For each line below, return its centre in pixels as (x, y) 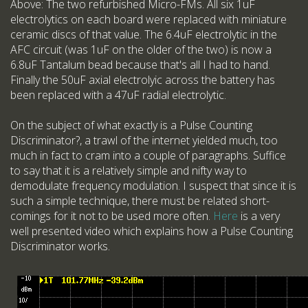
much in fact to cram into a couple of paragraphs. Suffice (148, 156)
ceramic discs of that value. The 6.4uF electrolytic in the (144, 35)
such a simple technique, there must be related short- (140, 201)
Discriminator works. (60, 246)
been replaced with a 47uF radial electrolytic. (118, 95)
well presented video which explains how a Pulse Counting (152, 231)
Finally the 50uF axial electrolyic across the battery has (143, 80)
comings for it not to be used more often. (112, 216)
